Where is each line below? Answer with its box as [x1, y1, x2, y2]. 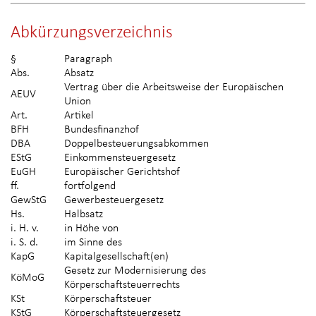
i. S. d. [11, 237, 38, 249]
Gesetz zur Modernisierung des [64, 265, 206, 277]
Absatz [64, 68, 94, 80]
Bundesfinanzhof [64, 124, 139, 136]
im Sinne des [64, 237, 122, 249]
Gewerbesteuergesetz [64, 195, 164, 207]
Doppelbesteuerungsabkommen [64, 138, 209, 150]
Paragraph [64, 54, 112, 66]
